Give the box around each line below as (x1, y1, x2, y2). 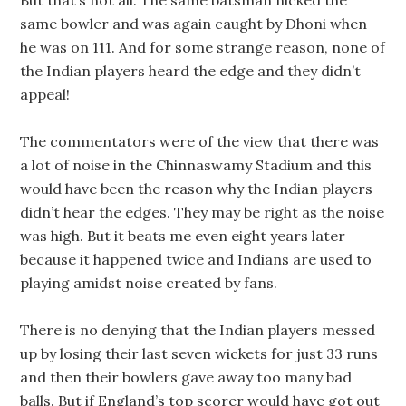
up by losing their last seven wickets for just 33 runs (20, 344, 379, 362)
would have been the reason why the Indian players (20, 179, 373, 198)
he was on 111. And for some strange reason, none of (20, 38, 386, 56)
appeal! (20, 85, 71, 103)
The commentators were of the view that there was (20, 132, 380, 150)
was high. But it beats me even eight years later (20, 227, 346, 245)
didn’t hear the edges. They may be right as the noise (20, 203, 385, 221)
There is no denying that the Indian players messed (20, 321, 376, 339)
